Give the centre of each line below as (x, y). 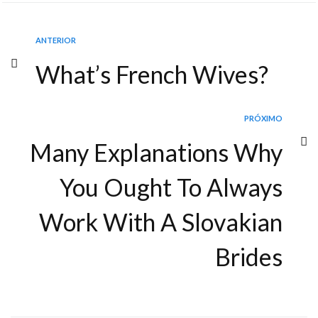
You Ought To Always (171, 187)
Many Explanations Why (156, 152)
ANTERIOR (56, 40)
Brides (249, 256)
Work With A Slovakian (161, 221)
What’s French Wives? (152, 74)
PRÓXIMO (263, 118)
